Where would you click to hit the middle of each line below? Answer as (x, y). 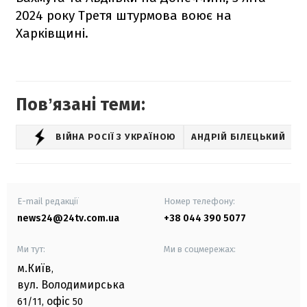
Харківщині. (52, 33)
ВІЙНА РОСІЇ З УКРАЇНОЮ (116, 137)
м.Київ (34, 268)
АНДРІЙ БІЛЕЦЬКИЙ (238, 137)
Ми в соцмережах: (200, 249)
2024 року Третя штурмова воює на (124, 15)
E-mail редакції (48, 201)
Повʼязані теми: (81, 105)
